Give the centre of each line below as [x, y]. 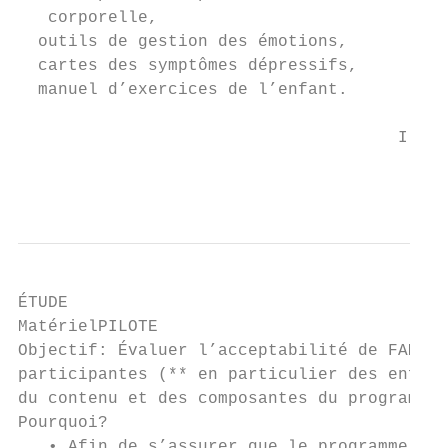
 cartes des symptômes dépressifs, [188, 66]
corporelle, [88, 18]
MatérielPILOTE [88, 327]
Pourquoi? [63, 423]
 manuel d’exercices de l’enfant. [183, 90]
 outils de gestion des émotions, [183, 42]
